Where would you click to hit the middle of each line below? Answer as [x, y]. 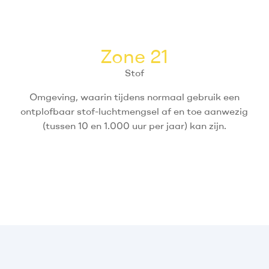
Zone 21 [134, 56]
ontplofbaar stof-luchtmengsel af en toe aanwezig [134, 111]
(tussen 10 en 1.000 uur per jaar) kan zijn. [134, 126]
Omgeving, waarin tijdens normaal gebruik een [134, 97]
